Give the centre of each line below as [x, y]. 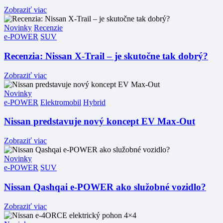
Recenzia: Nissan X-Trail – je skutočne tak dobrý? [106, 56]
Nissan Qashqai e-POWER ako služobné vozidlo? [105, 187]
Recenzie [48, 28]
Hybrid [94, 102]
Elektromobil [61, 102]
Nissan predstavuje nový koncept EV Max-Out [100, 121]
